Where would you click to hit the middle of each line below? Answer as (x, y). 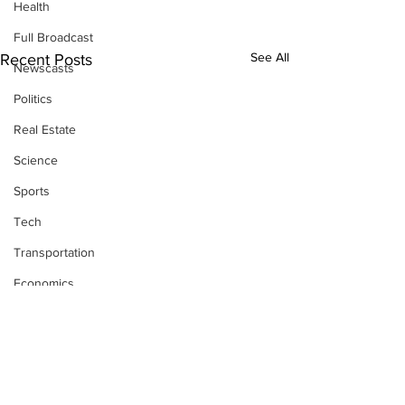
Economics (44, 283)
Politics (33, 99)
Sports (32, 191)
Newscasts (44, 68)
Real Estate (45, 129)
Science (36, 160)
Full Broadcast (53, 37)
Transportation (54, 252)
